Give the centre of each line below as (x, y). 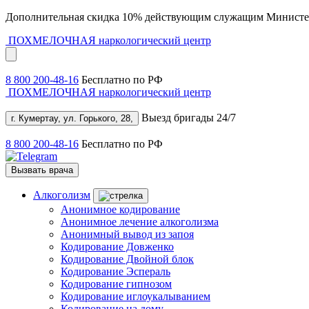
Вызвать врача (42, 170)
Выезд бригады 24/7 (189, 118)
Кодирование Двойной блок (127, 259)
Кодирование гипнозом (116, 284)
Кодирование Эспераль (116, 271)
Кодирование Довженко (117, 247)
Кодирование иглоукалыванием (136, 296)
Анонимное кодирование (120, 209)
